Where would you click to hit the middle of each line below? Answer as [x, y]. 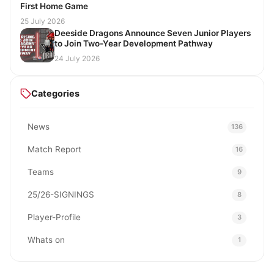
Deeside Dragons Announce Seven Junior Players [153, 33]
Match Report [54, 150]
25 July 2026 [43, 21]
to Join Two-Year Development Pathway [134, 44]
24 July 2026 [77, 59]
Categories [55, 94]
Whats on [46, 240]
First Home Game [54, 6]
